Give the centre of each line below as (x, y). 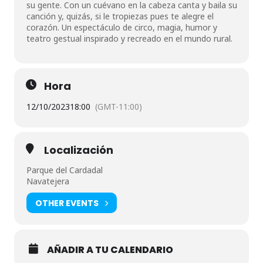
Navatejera (48, 181)
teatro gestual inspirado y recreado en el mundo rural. (129, 38)
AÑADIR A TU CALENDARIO (110, 250)
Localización (79, 150)
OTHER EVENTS (67, 203)
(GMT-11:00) (119, 107)
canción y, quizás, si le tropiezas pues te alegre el (120, 16)
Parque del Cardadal (65, 170)
